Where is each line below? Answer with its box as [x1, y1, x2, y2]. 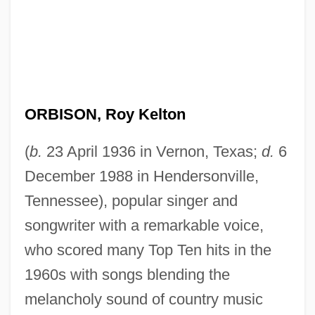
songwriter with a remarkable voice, [24, 216, 264, 234]
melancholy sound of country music [24, 290, 263, 308]
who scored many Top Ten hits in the [24, 240, 271, 259]
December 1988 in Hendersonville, [24, 167, 259, 185]
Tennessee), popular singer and [24, 191, 238, 210]
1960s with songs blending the [24, 265, 230, 283]
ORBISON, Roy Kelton [24, 105, 186, 123]
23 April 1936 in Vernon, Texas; [41, 142, 262, 160]
